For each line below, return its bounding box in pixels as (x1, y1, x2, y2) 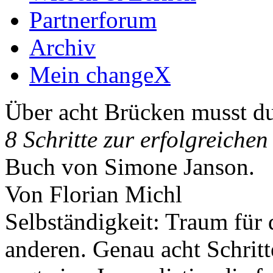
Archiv (29, 34, 96, 60)
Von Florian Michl (5, 181, 182, 207)
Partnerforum (29, 7, 157, 33)
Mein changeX (29, 62, 171, 88)
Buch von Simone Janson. (5, 154, 255, 180)
